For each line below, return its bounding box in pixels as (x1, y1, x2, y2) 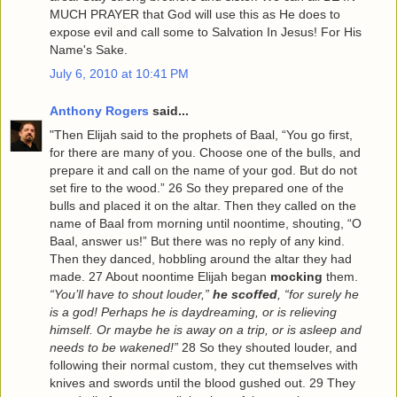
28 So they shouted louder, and (178, 340, 357, 355)
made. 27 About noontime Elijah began (50, 269, 270, 284)
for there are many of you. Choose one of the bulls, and (50, 145, 361, 160)
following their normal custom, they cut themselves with (50, 358, 358, 373)
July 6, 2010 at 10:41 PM (50, 66, 189, 82)
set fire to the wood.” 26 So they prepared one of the (50, 181, 344, 196)
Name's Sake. (50, 43, 128, 58)
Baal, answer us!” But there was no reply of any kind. (50, 234, 345, 249)
